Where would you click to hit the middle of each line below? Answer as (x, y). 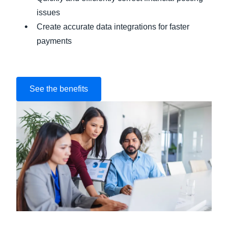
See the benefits (59, 89)
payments (54, 41)
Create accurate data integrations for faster (113, 27)
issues (49, 12)
